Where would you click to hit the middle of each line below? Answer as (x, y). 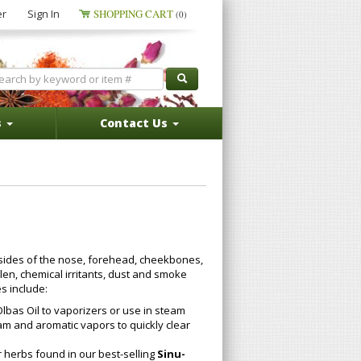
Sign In (44, 14)
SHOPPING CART (135, 14)
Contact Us (135, 123)
